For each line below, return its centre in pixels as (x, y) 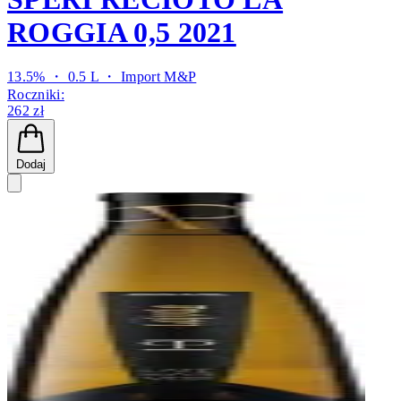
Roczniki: (36, 95)
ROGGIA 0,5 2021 (122, 32)
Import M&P (159, 77)
